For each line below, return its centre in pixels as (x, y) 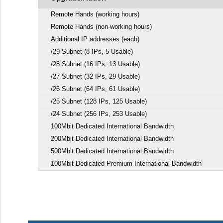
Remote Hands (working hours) (95, 14)
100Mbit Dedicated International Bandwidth (112, 126)
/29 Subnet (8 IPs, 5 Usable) (92, 52)
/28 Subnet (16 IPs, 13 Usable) (95, 64)
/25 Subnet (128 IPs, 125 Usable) (99, 101)
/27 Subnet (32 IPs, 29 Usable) (95, 76)
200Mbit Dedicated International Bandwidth (112, 139)
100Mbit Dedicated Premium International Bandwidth (126, 164)
